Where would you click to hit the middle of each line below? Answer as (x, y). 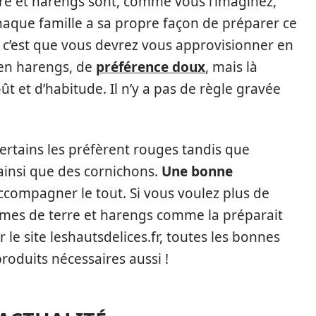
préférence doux (151, 67)
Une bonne (197, 172)
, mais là (231, 67)
